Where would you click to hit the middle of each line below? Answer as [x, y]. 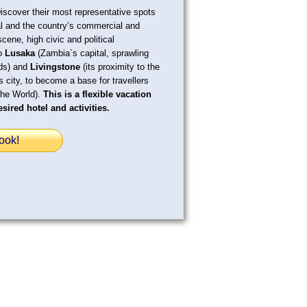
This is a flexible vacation [97, 94]
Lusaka [20, 53]
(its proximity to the [120, 66]
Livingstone [55, 66]
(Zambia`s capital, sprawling [92, 53]
